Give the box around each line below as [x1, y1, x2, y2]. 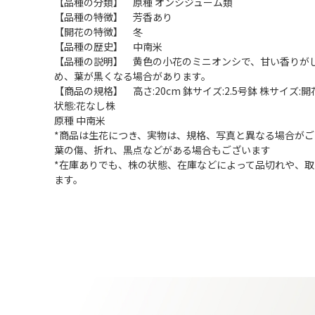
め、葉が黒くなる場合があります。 [54, 69, 211, 84]
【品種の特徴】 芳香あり [54, 10, 172, 25]
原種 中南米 [54, 113, 105, 128]
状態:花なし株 [54, 98, 115, 113]
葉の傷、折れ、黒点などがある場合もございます [54, 143, 271, 157]
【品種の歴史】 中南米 [54, 39, 162, 54]
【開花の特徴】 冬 [54, 25, 143, 39]
